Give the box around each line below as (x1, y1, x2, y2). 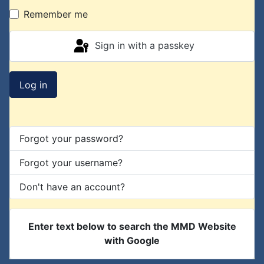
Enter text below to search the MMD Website (28, 220, 236, 233)
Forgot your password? (19, 133, 123, 145)
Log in (19, 78, 47, 91)
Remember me (24, 8, 88, 21)
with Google (104, 235, 160, 247)
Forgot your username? (19, 157, 123, 169)
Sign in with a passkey (95, 39, 194, 52)
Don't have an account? (19, 181, 125, 193)
